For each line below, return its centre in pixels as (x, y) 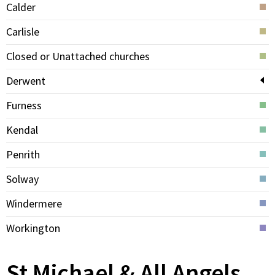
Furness (24, 105)
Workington (33, 228)
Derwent (26, 81)
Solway (22, 179)
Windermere (34, 203)
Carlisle (23, 32)
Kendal (22, 130)
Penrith (23, 154)
